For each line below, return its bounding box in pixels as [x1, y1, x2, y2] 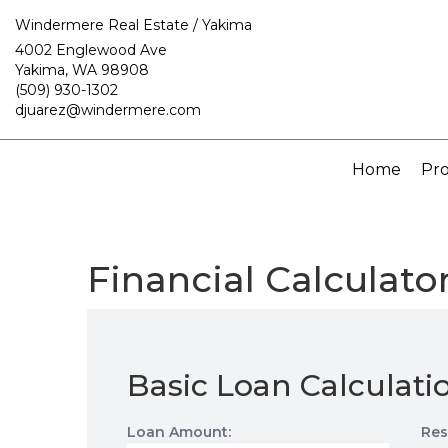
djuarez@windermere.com [15, 101, 201, 119]
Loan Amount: [127, 423, 231, 441]
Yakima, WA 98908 [15, 61, 149, 79]
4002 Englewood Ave [15, 41, 167, 59]
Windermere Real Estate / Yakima [15, 16, 252, 34]
